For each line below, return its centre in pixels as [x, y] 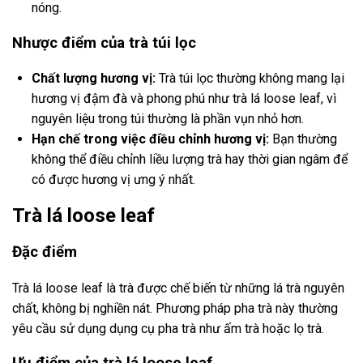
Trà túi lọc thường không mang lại [250, 79]
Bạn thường [303, 139]
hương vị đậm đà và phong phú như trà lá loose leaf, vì [184, 99]
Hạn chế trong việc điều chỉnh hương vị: [150, 139]
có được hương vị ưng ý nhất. [113, 180]
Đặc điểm [45, 252]
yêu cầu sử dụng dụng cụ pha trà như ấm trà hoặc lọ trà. [168, 328]
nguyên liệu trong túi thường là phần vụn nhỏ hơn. [168, 119]
